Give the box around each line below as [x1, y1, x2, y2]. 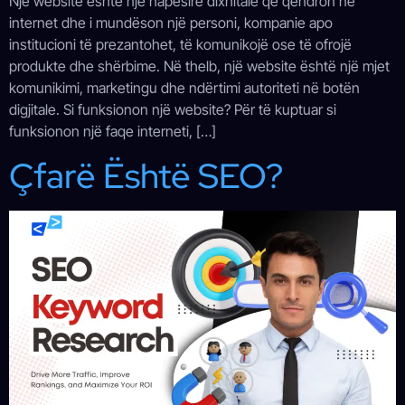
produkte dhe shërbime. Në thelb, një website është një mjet [9, 57, 390, 76]
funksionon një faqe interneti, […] [9, 122, 216, 141]
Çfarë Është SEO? [9, 152, 283, 199]
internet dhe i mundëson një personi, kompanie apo [9, 14, 333, 33]
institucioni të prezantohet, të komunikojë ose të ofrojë [9, 35, 352, 54]
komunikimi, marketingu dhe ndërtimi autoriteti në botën [9, 79, 360, 98]
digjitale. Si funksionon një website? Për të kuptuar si [9, 100, 336, 119]
